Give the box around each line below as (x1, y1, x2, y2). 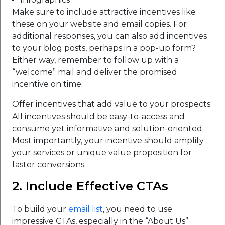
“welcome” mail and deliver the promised (12, 67, 177, 77)
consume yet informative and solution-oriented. (12, 123, 204, 133)
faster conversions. (12, 159, 86, 169)
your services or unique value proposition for (12, 147, 192, 157)
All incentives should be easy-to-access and (12, 111, 185, 121)
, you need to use (103, 204, 172, 214)
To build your (12, 204, 68, 214)
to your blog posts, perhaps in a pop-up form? (12, 43, 196, 53)
